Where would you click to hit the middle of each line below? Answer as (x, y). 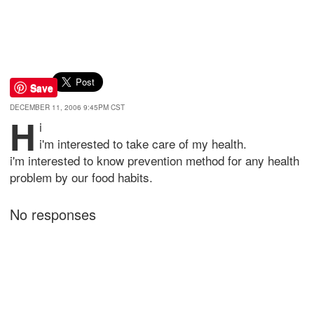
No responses (53, 214)
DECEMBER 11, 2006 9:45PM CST (67, 107)
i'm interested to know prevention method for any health (155, 160)
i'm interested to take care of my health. (143, 143)
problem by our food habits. (81, 177)
